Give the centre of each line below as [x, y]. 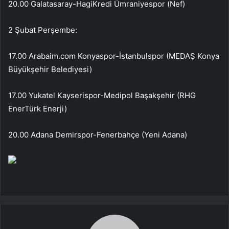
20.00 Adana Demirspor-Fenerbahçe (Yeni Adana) [98, 134]
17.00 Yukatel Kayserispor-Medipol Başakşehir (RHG [102, 95]
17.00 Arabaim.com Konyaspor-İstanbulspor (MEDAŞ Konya [114, 56]
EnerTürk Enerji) [38, 108]
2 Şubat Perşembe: [43, 30]
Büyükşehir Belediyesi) [50, 69]
